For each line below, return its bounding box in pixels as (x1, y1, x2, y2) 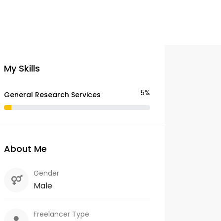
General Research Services (4, 90, 101, 100)
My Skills (4, 62, 40, 74)
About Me (4, 143, 47, 155)
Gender (34, 168, 59, 178)
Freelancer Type (34, 209, 89, 219)
